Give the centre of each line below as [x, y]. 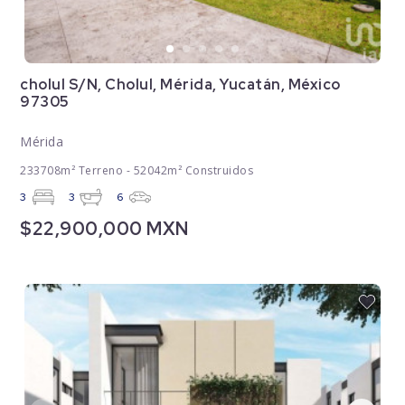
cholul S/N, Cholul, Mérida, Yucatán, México [180, 84]
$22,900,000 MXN [104, 228]
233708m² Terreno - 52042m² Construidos [137, 170]
